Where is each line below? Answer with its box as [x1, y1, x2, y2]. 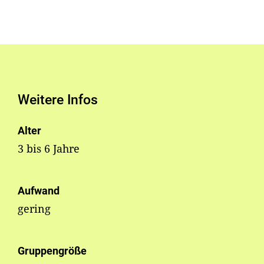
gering [18, 202, 51, 216]
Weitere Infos [18, 92, 98, 108]
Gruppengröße [18, 245, 87, 258]
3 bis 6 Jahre [18, 141, 80, 156]
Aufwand [18, 184, 60, 197]
